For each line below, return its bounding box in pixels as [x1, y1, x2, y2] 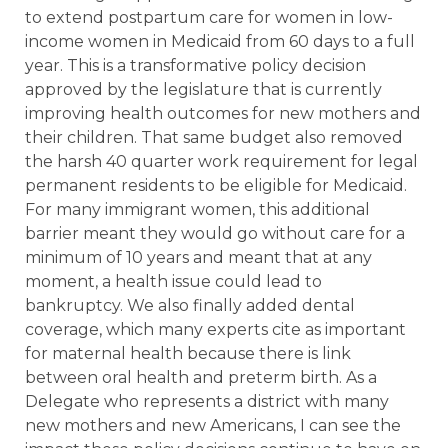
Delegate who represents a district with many [25, 391, 389, 411]
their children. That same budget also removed [25, 127, 403, 147]
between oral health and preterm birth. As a [25, 367, 377, 387]
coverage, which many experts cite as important [25, 319, 406, 339]
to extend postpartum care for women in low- [25, 7, 393, 27]
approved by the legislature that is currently [25, 79, 382, 99]
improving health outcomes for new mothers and [25, 103, 421, 123]
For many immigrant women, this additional [25, 199, 370, 219]
